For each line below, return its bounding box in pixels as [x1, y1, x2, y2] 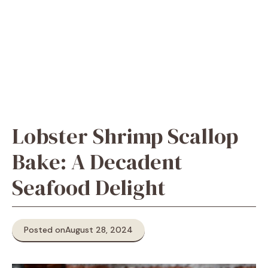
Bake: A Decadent [12, 147, 182, 176]
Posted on [24, 224, 65, 235]
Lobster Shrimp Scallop [12, 121, 238, 151]
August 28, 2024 [65, 224, 133, 235]
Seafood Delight [12, 173, 166, 202]
